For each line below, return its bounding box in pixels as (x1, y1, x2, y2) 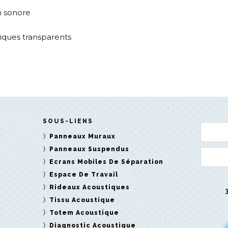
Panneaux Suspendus (49, 145, 129, 153)
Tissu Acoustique (49, 196, 115, 204)
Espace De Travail (49, 170, 118, 178)
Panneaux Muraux (49, 132, 116, 140)
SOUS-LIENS (42, 117, 93, 125)
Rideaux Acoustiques (49, 183, 130, 191)
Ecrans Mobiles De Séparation (49, 158, 163, 165)
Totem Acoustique (49, 209, 119, 216)
